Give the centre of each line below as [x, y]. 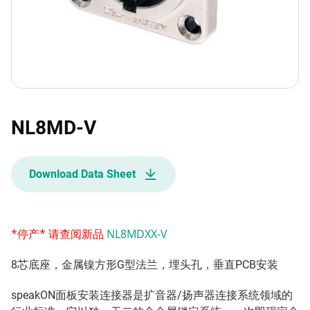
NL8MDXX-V [137, 234]
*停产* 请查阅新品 [59, 234]
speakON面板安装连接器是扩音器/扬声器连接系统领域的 [152, 295]
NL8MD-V [54, 128]
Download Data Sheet [82, 174]
